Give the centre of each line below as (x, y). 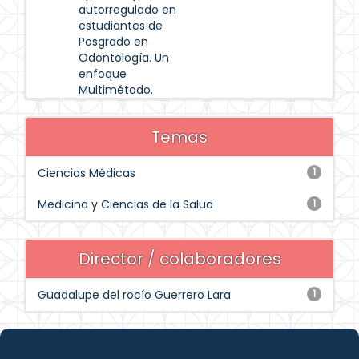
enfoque (103, 74)
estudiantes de (121, 26)
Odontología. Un (124, 58)
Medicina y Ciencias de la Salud (125, 204)
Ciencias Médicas (87, 173)
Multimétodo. (116, 90)
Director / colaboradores (179, 259)
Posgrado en (113, 42)
